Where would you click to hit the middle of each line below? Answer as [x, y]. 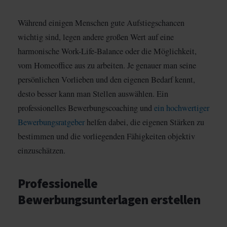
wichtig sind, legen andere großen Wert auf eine [96, 37]
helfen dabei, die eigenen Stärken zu [144, 122]
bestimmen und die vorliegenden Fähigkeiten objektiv [106, 137]
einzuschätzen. [42, 151]
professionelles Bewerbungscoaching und [86, 108]
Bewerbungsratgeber [51, 122]
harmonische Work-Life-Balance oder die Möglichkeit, [107, 51]
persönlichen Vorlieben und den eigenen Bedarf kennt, [106, 80]
